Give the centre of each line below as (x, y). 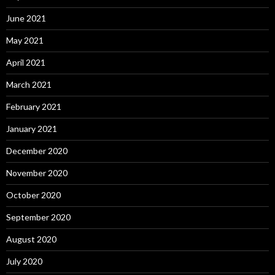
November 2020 (37, 173)
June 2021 (26, 18)
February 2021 (34, 107)
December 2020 (37, 151)
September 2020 (38, 217)
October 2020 (33, 195)
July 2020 (24, 261)
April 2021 (26, 63)
